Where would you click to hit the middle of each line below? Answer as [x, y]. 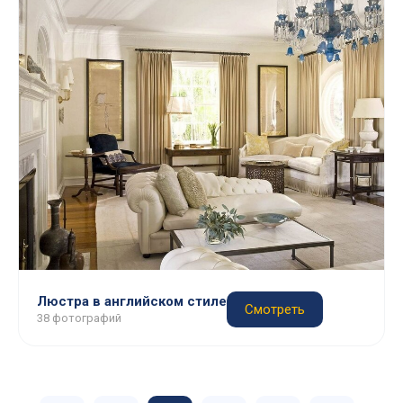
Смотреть [275, 309]
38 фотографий [79, 318]
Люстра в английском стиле [132, 301]
